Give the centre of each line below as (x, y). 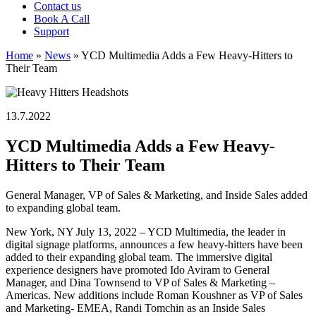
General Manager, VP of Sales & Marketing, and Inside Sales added (157, 195)
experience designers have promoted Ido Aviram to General (138, 269)
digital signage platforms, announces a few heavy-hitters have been (154, 244)
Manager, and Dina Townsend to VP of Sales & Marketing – (140, 282)
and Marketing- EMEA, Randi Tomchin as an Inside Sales (135, 308)
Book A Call (62, 19)
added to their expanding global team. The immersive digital (139, 257)
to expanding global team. (63, 207)
